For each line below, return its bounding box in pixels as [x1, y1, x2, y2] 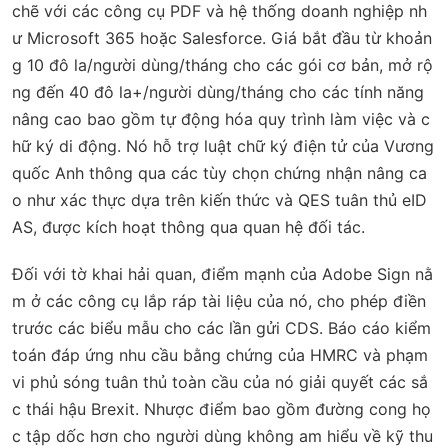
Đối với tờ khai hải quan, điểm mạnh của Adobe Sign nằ [12, 264, 433, 285]
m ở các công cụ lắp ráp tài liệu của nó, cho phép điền [12, 291, 426, 312]
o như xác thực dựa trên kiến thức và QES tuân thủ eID [12, 190, 427, 211]
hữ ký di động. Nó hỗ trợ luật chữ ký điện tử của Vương [12, 136, 434, 157]
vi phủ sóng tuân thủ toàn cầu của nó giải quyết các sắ [12, 372, 428, 393]
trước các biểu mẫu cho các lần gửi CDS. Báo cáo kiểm [12, 318, 431, 339]
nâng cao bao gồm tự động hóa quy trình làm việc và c [12, 109, 430, 130]
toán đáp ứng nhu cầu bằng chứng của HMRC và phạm [12, 345, 428, 366]
